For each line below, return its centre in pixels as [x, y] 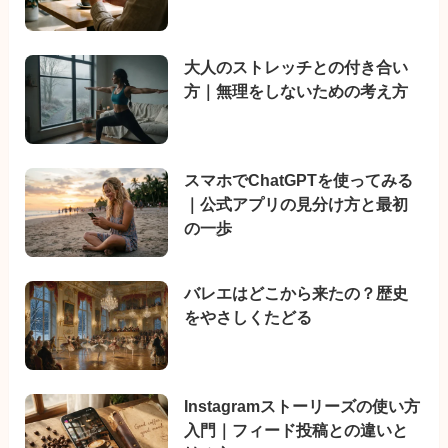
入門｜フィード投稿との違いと [296, 429]
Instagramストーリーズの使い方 [302, 405]
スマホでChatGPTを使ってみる [299, 180]
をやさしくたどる [248, 316]
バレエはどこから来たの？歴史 [296, 292]
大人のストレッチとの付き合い [296, 67]
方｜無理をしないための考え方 [296, 91]
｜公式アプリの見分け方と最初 [296, 204]
